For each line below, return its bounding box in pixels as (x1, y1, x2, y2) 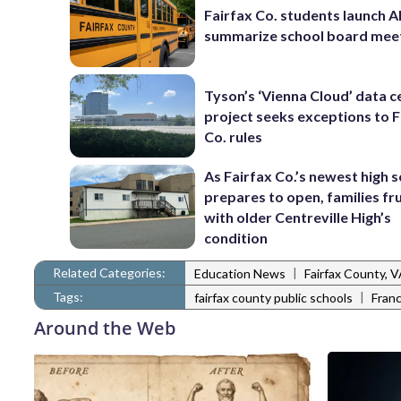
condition (204, 228, 269, 246)
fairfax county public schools (194, 290, 353, 306)
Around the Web (34, 315, 175, 340)
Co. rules (204, 127, 263, 145)
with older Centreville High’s (204, 208, 392, 226)
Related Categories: (53, 264, 166, 280)
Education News (194, 266, 286, 282)
